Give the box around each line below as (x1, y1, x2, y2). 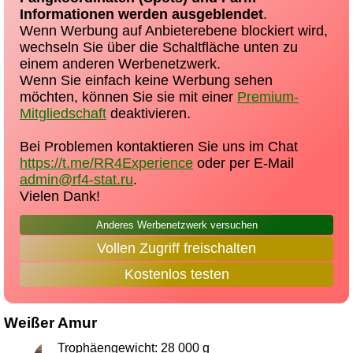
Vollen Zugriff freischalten (97, 240, 256, 256)
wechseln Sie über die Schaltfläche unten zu (20, 39, 298, 55)
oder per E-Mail (193, 155, 294, 171)
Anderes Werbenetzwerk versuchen (95, 219, 258, 231)
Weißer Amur (4, 314, 97, 331)
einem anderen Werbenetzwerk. (20, 56, 221, 72)
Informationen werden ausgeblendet (20, 6, 263, 22)
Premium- (237, 89, 299, 105)
